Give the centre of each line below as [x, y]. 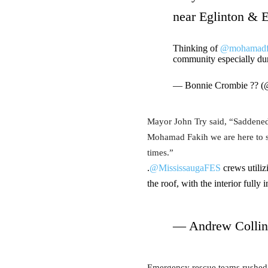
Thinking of [196, 48]
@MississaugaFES [185, 168]
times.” [160, 153]
